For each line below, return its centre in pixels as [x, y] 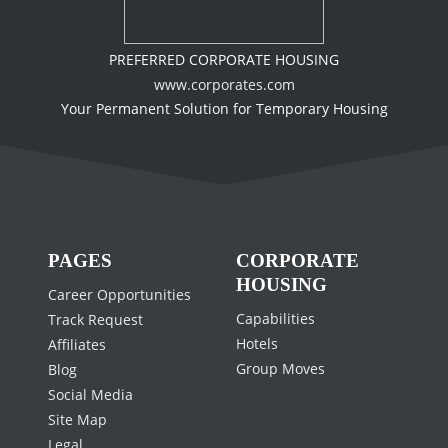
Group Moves [280, 369]
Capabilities [275, 319]
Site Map [77, 420]
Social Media [90, 395]
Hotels [257, 344]
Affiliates [77, 345]
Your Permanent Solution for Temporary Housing [224, 108]
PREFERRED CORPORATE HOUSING [224, 59]
